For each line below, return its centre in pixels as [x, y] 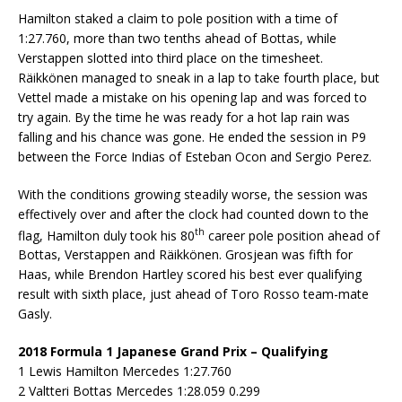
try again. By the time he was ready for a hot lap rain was [184, 117]
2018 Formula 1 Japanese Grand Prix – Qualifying [173, 352]
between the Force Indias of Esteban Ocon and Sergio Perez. [195, 156]
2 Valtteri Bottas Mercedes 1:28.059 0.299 [139, 391]
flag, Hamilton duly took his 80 [106, 235]
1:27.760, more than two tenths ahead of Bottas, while [177, 38]
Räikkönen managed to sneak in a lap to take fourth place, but [199, 77]
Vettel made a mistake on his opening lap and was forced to [192, 97]
